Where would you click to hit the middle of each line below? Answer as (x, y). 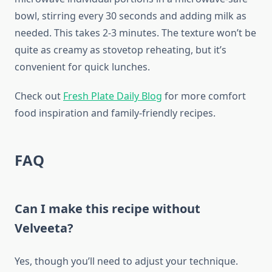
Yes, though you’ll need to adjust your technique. (126, 261)
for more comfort (204, 96)
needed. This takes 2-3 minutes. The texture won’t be (135, 33)
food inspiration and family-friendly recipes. (115, 113)
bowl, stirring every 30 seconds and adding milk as (131, 16)
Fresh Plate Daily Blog (113, 96)
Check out (39, 96)
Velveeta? (44, 228)
